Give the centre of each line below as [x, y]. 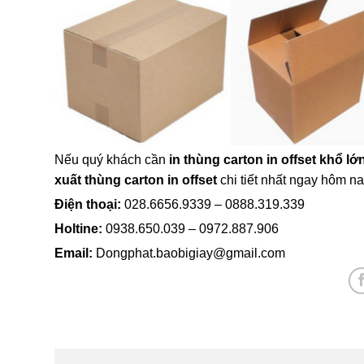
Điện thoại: [88, 204]
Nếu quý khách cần [112, 159]
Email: [74, 253]
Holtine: [78, 228]
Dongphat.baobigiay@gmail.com [189, 253]
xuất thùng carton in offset [137, 180]
